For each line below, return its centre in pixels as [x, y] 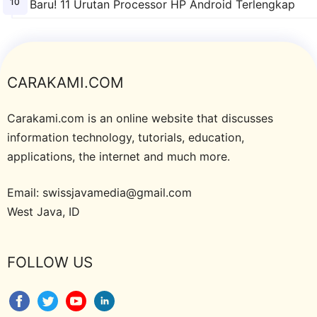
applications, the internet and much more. [119, 157]
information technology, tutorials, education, [126, 138]
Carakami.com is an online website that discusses [140, 119]
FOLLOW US [50, 263]
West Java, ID [44, 212]
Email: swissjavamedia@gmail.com [99, 193]
